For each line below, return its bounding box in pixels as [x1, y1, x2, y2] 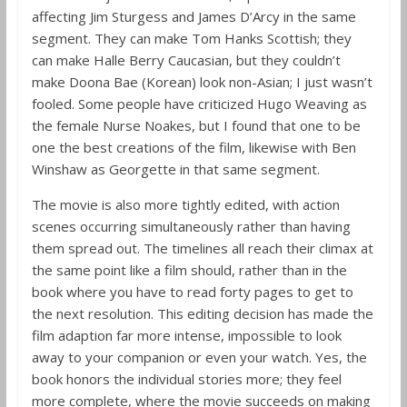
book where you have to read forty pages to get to [31, 283, 353, 301]
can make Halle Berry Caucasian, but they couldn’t [31, 51, 341, 69]
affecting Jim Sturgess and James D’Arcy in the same [31, 7, 356, 25]
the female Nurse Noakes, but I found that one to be [31, 116, 361, 134]
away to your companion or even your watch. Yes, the [31, 348, 367, 366]
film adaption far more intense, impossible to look [31, 326, 342, 344]
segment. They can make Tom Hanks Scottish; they [31, 29, 352, 47]
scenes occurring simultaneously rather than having [31, 217, 351, 235]
